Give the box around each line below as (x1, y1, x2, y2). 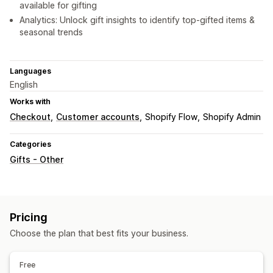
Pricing (10, 211, 48, 224)
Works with (10, 97, 51, 107)
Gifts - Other (10, 154, 63, 165)
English (10, 79, 38, 90)
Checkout (10, 112, 51, 122)
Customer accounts (56, 112, 140, 122)
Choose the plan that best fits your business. (10, 228, 188, 239)
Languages (10, 66, 51, 76)
